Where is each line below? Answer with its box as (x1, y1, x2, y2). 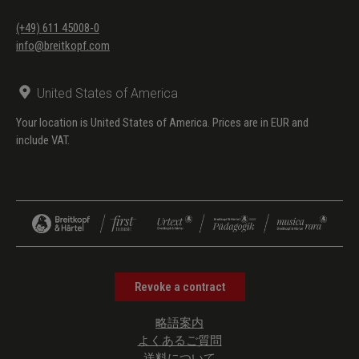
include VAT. (16, 132, 70, 147)
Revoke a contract (134, 279, 225, 294)
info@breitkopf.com (16, 38, 110, 53)
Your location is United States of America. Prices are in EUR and (16, 115, 309, 130)
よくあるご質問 (137, 333, 222, 348)
